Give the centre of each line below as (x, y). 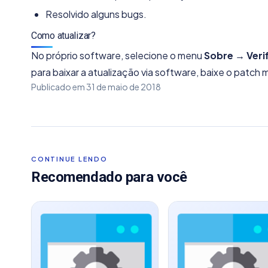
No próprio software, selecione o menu (118, 56)
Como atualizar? (63, 35)
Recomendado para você (109, 177)
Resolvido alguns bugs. (96, 14)
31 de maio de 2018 (124, 87)
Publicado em (59, 87)
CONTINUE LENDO (69, 159)
